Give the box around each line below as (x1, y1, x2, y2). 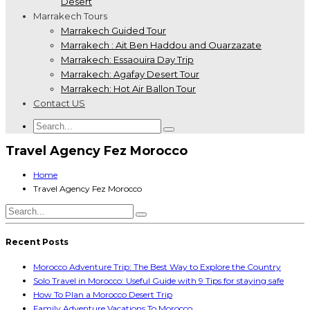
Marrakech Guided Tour (61, 25, 166, 36)
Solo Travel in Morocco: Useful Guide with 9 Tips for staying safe (33, 275, 284, 286)
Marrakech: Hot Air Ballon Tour (61, 83, 196, 94)
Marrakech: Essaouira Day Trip (61, 54, 194, 65)
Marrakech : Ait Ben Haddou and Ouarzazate (61, 39, 262, 51)
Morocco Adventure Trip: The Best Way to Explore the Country (33, 261, 281, 272)
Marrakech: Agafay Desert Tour (61, 69, 199, 80)
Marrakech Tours (33, 10, 107, 21)
